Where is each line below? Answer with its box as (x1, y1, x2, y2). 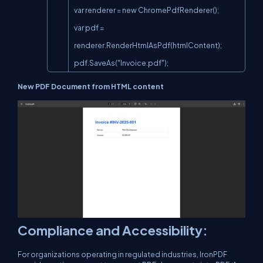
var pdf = (74, 23, 104, 33)
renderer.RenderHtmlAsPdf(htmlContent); (74, 41, 222, 50)
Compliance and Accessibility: (18, 222, 208, 239)
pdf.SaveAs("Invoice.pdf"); (74, 58, 168, 68)
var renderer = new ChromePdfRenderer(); (74, 5, 219, 15)
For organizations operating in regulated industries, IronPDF (18, 249, 227, 259)
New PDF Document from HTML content (18, 82, 164, 92)
